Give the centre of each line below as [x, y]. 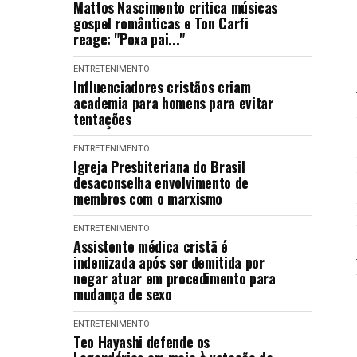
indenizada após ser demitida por [169, 262]
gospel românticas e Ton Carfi [161, 23]
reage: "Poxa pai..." [129, 39]
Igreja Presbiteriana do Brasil [159, 167]
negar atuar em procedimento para [175, 278]
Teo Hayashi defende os [142, 342]
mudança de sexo [123, 294]
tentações [102, 119]
